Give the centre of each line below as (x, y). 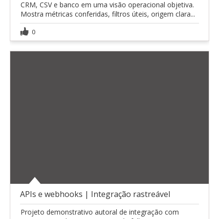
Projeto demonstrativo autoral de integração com (100, 212)
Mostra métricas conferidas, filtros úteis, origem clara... (108, 14)
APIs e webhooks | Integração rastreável (95, 194)
